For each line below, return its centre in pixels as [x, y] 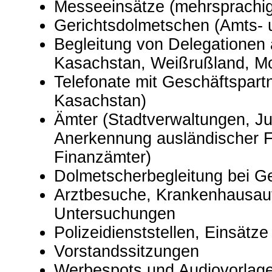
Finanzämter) [103, 157]
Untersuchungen [115, 213]
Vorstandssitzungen [127, 251]
